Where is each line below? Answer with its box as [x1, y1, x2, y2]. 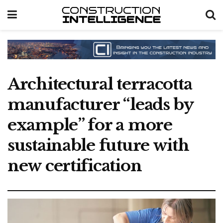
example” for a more [7, 114, 172, 135]
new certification [7, 155, 142, 176]
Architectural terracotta [7, 74, 192, 94]
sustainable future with [7, 135, 189, 155]
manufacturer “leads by [7, 94, 193, 114]
